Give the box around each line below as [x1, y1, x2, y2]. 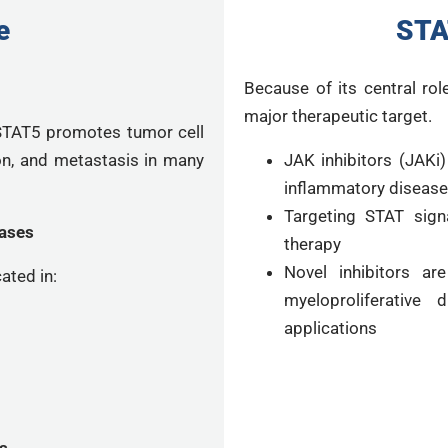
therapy [284, 234, 341, 254]
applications [284, 318, 377, 338]
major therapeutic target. [244, 106, 432, 126]
